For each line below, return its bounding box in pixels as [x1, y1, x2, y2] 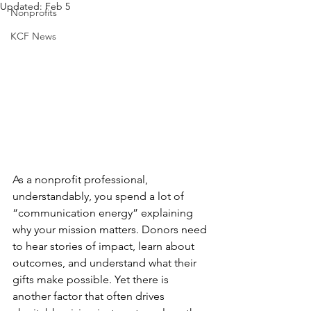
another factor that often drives [12, 289, 167, 303]
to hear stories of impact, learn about [12, 239, 197, 253]
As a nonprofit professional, [12, 173, 151, 187]
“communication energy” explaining [12, 206, 196, 220]
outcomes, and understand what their [12, 256, 199, 270]
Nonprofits [10, 6, 57, 19]
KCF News [10, 30, 56, 42]
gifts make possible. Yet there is [12, 273, 171, 287]
